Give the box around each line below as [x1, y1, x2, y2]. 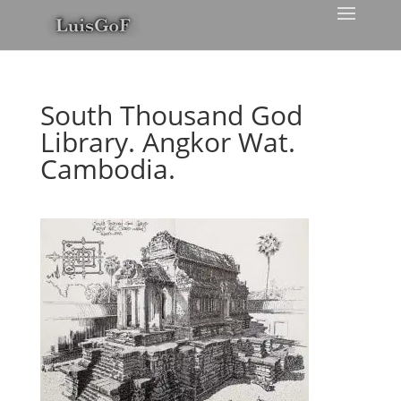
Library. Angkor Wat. [39, 124, 295, 160]
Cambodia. [39, 150, 175, 187]
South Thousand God [39, 97, 303, 133]
